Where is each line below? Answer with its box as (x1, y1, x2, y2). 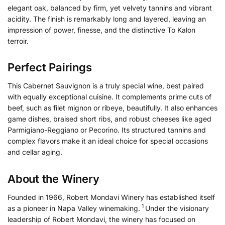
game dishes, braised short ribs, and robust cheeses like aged (8, 115, 211, 124)
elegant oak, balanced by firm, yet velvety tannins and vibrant (8, 3, 212, 12)
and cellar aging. (8, 148, 62, 157)
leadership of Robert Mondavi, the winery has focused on (8, 214, 195, 223)
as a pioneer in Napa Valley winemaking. (8, 203, 140, 212)
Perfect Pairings (8, 61, 92, 74)
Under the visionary (145, 203, 209, 212)
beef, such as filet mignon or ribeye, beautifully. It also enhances (8, 103, 217, 113)
